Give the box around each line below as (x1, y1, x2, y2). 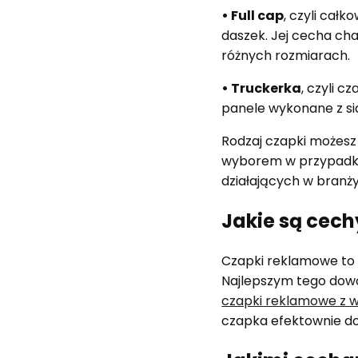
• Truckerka (221, 79, 302, 98)
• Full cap (221, 6, 284, 26)
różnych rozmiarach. (221, 46, 351, 66)
